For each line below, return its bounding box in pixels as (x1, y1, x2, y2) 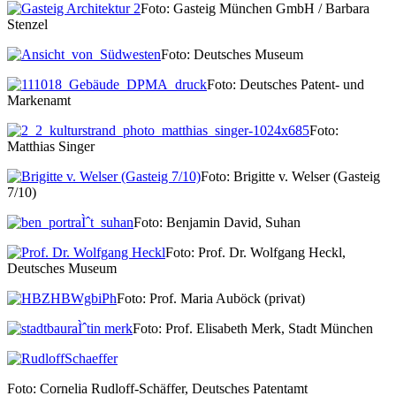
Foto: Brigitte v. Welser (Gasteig (201, 168, 380, 184)
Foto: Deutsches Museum (161, 46, 303, 62)
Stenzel (7, 16, 48, 32)
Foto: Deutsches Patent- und (207, 76, 364, 92)
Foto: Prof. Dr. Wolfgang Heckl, (165, 244, 346, 260)
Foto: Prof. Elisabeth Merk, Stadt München (133, 320, 373, 336)
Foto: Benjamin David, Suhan (133, 214, 301, 230)
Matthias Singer (7, 138, 95, 154)
